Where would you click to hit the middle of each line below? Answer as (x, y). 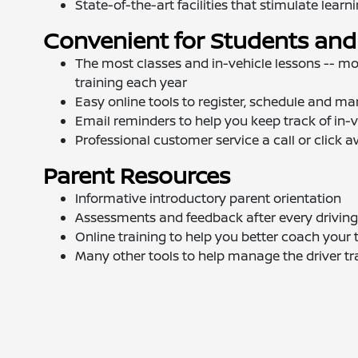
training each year (131, 82)
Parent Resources (136, 175)
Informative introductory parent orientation (208, 198)
